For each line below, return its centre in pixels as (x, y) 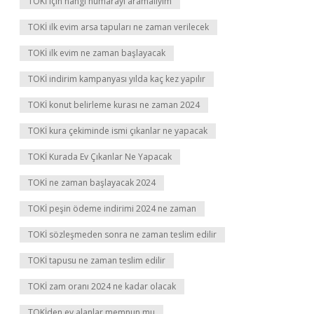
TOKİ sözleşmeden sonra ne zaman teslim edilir (122, 234)
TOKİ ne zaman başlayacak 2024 (92, 183)
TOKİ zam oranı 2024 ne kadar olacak (102, 286)
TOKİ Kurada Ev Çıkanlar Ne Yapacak (100, 157)
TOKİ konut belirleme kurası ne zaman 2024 (114, 105)
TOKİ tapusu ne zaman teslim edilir (97, 260)
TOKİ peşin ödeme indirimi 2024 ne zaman (112, 209)
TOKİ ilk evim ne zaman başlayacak (97, 53)
